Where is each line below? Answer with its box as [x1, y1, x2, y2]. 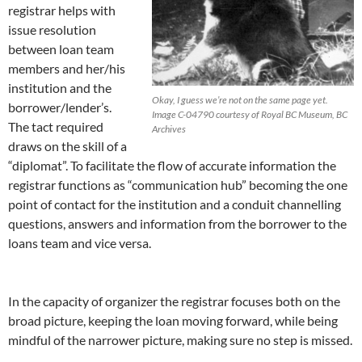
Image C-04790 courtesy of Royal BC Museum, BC [152, 107, 347, 120]
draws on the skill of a [8, 138, 127, 154]
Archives [152, 122, 186, 135]
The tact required [8, 119, 103, 134]
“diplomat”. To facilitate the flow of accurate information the [8, 158, 336, 173]
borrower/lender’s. [8, 99, 112, 115]
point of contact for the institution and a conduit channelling [8, 196, 341, 212]
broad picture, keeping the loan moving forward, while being [8, 313, 338, 328]
